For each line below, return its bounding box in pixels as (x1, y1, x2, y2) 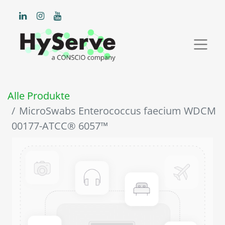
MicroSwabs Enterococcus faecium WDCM (19, 104, 216, 118)
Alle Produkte (8, 89, 70, 103)
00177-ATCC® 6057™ (12, 119, 108, 133)
